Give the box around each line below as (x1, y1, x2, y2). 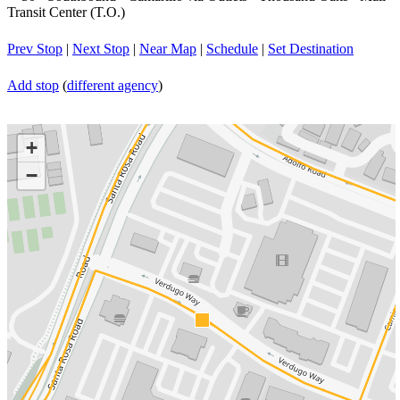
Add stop (7, 78, 59, 93)
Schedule (206, 41, 258, 56)
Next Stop (72, 41, 129, 56)
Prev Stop (7, 41, 62, 56)
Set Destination (268, 41, 354, 56)
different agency (67, 78, 158, 93)
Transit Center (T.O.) (7, 4, 125, 20)
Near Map (139, 41, 196, 56)
